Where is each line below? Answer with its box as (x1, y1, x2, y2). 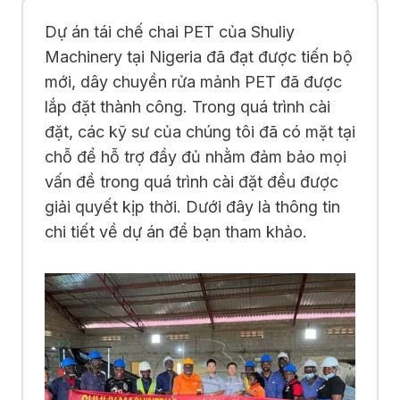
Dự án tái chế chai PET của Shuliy (45, 21, 295, 41)
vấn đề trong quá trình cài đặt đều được (45, 171, 338, 191)
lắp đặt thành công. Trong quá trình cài (45, 96, 330, 116)
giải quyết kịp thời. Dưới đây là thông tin (45, 196, 340, 216)
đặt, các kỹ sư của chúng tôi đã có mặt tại (45, 121, 355, 141)
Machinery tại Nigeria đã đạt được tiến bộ (45, 46, 353, 66)
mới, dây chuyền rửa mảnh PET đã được (45, 71, 342, 91)
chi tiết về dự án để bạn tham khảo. (45, 221, 307, 241)
